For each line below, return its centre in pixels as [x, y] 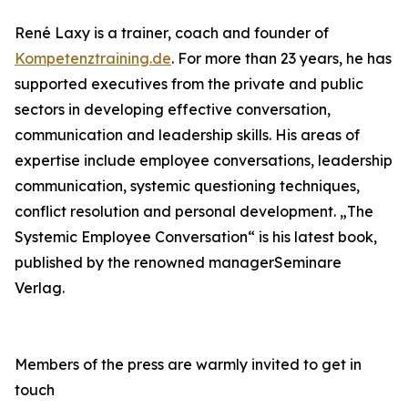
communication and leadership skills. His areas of [187, 135]
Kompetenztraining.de [93, 59]
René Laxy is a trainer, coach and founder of [172, 33]
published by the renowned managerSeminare [178, 263]
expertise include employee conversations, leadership [204, 161]
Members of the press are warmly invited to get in [188, 365]
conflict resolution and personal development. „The [194, 212]
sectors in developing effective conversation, [173, 110]
